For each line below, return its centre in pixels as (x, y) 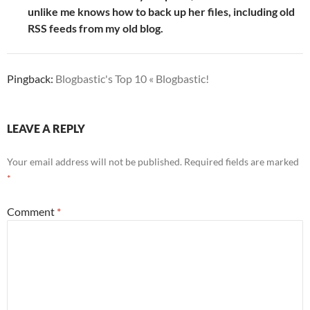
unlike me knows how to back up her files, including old (161, 12)
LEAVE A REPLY (46, 129)
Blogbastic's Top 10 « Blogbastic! (132, 79)
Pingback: (31, 79)
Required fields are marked (241, 162)
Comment (32, 212)
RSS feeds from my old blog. (95, 28)
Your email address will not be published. (94, 162)
